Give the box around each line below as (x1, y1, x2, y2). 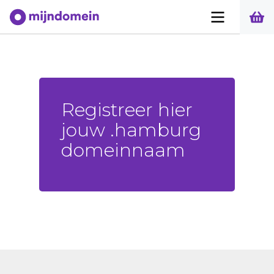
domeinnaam (61, 139, 185, 161)
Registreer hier (61, 98, 193, 121)
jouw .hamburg (61, 119, 201, 141)
